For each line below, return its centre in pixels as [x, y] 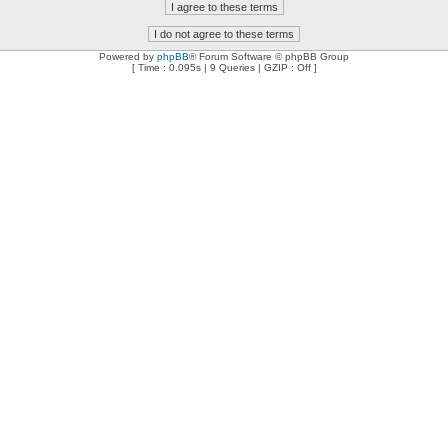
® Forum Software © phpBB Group [269, 56]
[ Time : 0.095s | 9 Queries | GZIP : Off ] [224, 67]
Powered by [128, 56]
